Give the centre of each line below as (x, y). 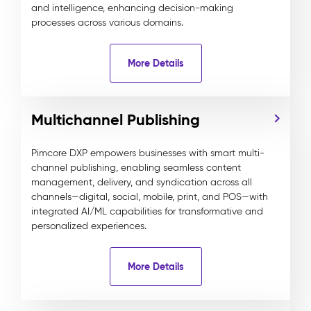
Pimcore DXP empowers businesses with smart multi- (148, 153)
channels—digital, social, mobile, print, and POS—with (150, 197)
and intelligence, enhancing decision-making (132, 8)
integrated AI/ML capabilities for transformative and (147, 211)
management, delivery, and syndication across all (142, 182)
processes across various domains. (107, 23)
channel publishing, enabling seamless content (136, 168)
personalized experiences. (89, 226)
